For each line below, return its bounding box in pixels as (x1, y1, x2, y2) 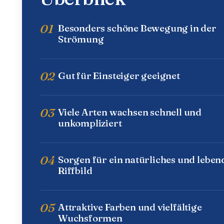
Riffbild (58, 164, 92, 177)
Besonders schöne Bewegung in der (58, 22, 216, 34)
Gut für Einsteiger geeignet (58, 69, 180, 82)
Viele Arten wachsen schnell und (58, 106, 202, 118)
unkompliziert (58, 117, 122, 129)
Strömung (58, 33, 104, 45)
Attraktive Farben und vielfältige (58, 201, 202, 213)
